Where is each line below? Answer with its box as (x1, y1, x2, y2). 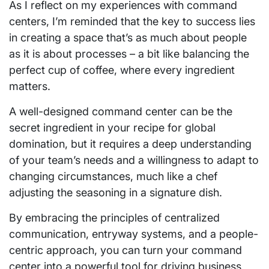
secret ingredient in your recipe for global (9, 121, 216, 134)
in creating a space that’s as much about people (9, 31, 247, 44)
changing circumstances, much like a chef (9, 169, 217, 183)
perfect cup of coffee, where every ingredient (9, 63, 235, 76)
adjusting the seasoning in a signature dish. (9, 186, 222, 199)
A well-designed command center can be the (9, 104, 232, 118)
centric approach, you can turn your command (9, 243, 242, 256)
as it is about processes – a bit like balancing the (9, 47, 249, 60)
